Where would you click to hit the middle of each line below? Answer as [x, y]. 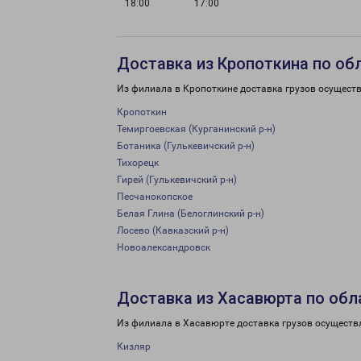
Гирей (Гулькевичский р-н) [177, 180]
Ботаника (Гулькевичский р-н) [186, 146]
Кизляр [134, 346]
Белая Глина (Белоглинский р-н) [191, 214]
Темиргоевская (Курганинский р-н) [196, 129]
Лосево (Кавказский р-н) [173, 230]
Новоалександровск [164, 247]
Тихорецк [138, 163]
